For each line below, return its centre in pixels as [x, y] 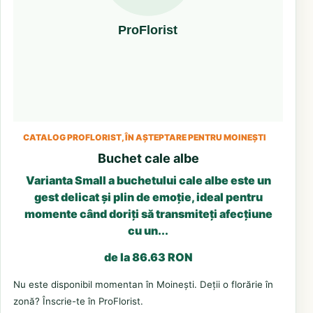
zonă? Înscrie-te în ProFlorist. [78, 301]
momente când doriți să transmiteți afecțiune [148, 213]
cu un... [148, 230]
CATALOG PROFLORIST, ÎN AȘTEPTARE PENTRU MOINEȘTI [145, 137]
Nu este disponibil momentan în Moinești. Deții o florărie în [143, 284]
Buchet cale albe [148, 158]
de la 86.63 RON [148, 257]
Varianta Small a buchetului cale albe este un [148, 180]
